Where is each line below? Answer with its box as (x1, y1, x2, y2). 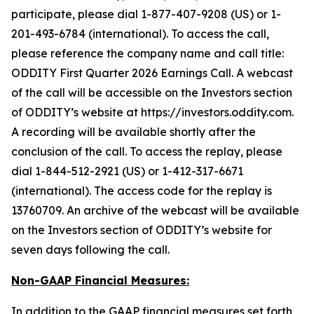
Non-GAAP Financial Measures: (11, 273, 189, 287)
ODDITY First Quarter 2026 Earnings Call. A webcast (11, 66, 293, 80)
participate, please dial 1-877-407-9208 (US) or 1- (11, 7, 281, 21)
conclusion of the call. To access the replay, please (11, 144, 282, 158)
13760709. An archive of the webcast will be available (11, 203, 299, 217)
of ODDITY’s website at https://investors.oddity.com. (11, 105, 294, 119)
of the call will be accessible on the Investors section (11, 86, 292, 100)
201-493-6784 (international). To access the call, (11, 27, 269, 41)
